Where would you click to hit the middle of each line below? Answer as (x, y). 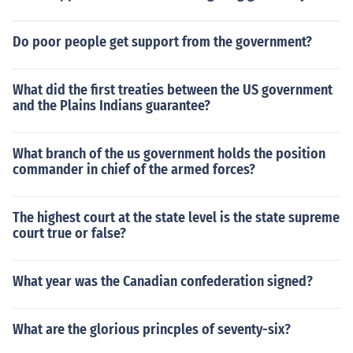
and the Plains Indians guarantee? (111, 106)
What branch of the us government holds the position (169, 154)
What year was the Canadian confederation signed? (163, 281)
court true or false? (69, 233)
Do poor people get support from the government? (162, 42)
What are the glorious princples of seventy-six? (152, 329)
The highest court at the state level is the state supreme (176, 217)
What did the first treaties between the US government (173, 90)
